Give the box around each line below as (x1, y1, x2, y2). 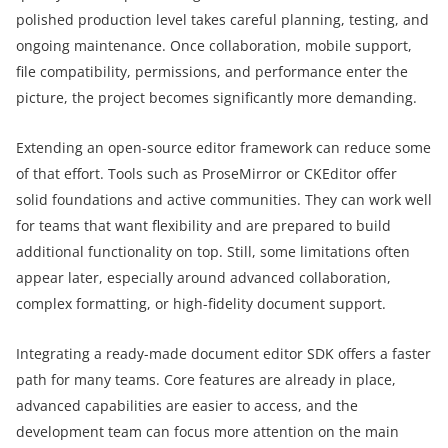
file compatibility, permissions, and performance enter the (16, 61, 408, 81)
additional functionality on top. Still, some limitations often (16, 241, 410, 261)
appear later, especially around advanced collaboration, (16, 267, 391, 287)
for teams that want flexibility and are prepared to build (16, 215, 391, 235)
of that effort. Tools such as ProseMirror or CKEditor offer (16, 163, 397, 183)
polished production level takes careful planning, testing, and (16, 9, 429, 29)
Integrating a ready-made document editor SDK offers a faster (16, 343, 431, 363)
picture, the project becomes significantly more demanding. (16, 87, 417, 107)
